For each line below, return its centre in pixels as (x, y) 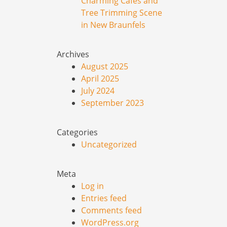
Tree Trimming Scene (122, 12)
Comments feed (111, 210)
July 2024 (98, 90)
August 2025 (105, 66)
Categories (77, 132)
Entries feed (104, 198)
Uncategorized (109, 144)
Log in (92, 186)
